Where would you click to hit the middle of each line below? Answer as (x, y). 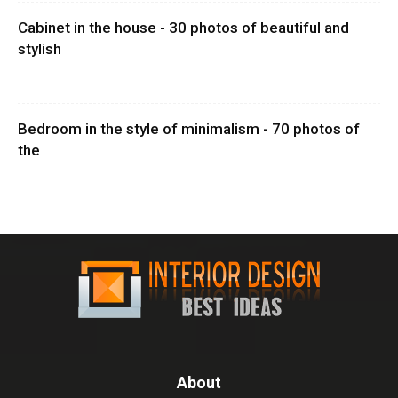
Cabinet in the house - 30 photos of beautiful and (183, 28)
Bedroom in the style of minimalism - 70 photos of (189, 129)
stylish (40, 49)
